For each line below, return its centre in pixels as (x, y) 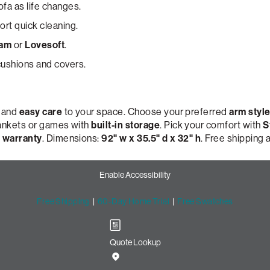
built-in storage (126, 125)
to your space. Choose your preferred (146, 112)
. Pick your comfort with (212, 125)
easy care (41, 112)
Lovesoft (45, 45)
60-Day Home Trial (133, 201)
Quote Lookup (135, 242)
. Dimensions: (72, 138)
